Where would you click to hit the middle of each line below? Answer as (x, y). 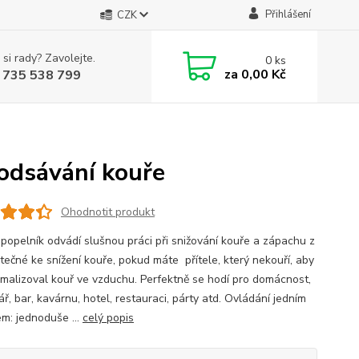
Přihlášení (288, 14)
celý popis (108, 318)
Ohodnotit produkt (107, 212)
